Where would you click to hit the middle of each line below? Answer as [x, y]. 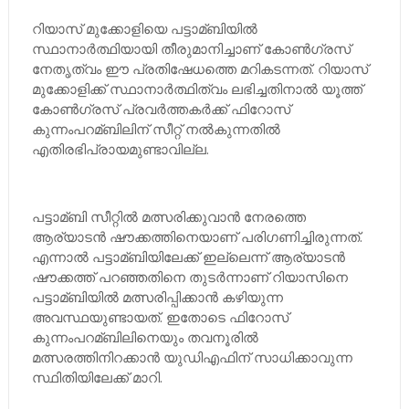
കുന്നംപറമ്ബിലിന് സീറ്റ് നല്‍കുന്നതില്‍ [156, 129]
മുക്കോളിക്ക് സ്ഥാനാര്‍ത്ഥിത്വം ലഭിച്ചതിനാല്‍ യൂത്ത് [197, 89]
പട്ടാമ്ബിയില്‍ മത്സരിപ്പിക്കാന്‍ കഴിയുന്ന [157, 297]
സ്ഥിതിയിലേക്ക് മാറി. [97, 377]
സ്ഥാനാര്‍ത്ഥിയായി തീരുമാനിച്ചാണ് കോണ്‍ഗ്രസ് [191, 48]
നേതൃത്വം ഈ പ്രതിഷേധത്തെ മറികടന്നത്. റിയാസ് [199, 68]
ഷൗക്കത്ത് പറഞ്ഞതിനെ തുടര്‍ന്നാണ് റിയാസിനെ [189, 277]
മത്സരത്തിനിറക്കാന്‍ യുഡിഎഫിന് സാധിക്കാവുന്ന [192, 357]
